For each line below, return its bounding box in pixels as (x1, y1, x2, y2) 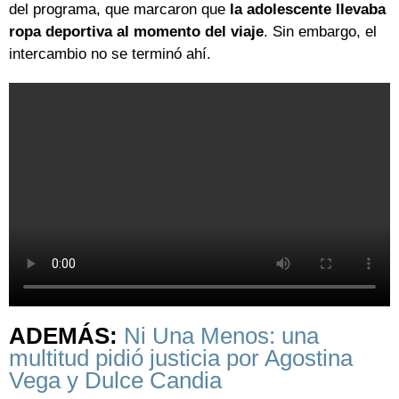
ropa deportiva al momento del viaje (9, 23, 264, 41)
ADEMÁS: (9, 323, 124, 349)
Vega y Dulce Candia (9, 368, 222, 394)
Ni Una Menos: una (124, 323, 319, 349)
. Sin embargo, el (264, 23, 377, 41)
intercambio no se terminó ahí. (9, 45, 211, 63)
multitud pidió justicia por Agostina (9, 346, 353, 371)
